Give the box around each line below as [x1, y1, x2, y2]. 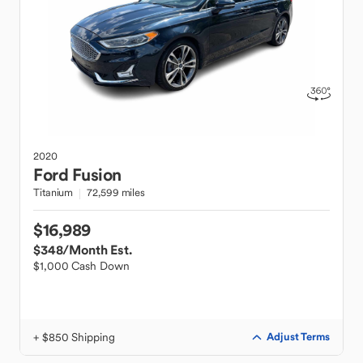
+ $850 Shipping [33, 330, 115, 344]
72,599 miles [87, 186, 145, 199]
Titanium [33, 186, 74, 199]
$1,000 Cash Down [33, 258, 130, 273]
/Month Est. [62, 241, 132, 258]
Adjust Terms [267, 330, 330, 344]
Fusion [71, 164, 122, 186]
